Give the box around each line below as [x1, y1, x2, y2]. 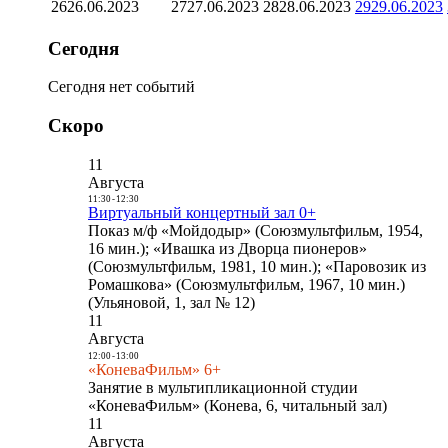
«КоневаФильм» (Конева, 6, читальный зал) [88, 396, 387, 414]
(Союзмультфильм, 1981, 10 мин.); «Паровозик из [88, 258, 426, 276]
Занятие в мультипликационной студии [88, 378, 358, 396]
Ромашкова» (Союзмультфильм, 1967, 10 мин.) [88, 276, 405, 294]
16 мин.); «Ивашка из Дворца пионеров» [88, 240, 367, 258]
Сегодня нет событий [48, 78, 195, 96]
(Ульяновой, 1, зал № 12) [88, 294, 255, 312]
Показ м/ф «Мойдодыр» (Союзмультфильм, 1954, [88, 222, 423, 240]
